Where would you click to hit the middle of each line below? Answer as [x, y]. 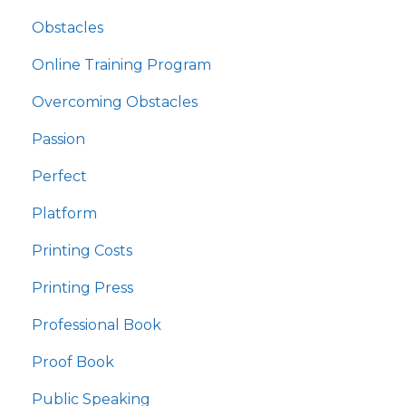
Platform [64, 213]
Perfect [59, 176]
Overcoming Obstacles [115, 101]
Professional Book [97, 324]
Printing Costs [82, 250]
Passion [58, 139]
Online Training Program [121, 64]
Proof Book [73, 362]
